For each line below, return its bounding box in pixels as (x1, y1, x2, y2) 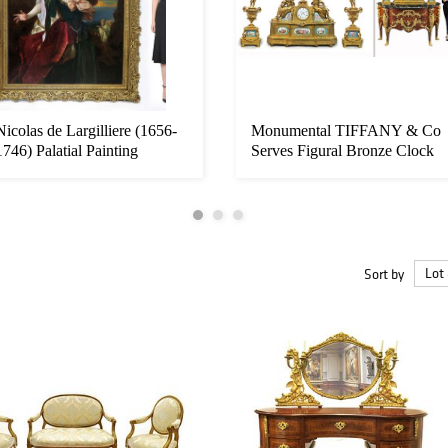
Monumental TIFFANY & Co (251, 122, 441, 140)
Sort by (364, 264, 404, 283)
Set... (251, 162, 283, 180)
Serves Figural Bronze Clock (251, 142, 434, 160)
